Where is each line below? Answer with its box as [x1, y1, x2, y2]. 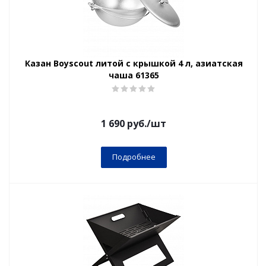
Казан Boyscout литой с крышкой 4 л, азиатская [24, 58, 243, 69]
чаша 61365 [108, 69, 159, 81]
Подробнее [112, 151, 156, 162]
